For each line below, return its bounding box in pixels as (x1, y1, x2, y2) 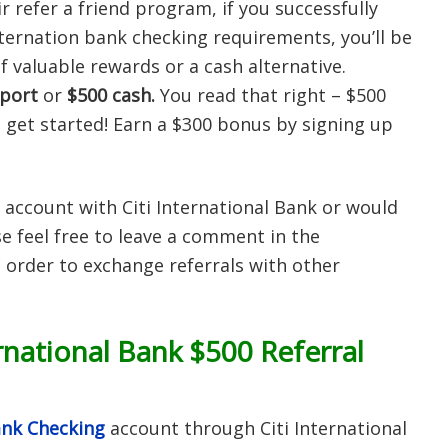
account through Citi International (105, 416, 407, 440)
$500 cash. (67, 83, 160, 107)
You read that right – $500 (160, 83, 386, 107)
